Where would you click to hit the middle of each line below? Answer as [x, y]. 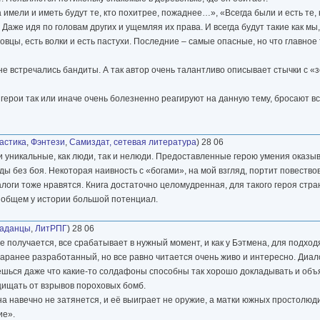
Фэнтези [48, 142]
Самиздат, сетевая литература [133, 142]
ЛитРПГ [51, 228]
